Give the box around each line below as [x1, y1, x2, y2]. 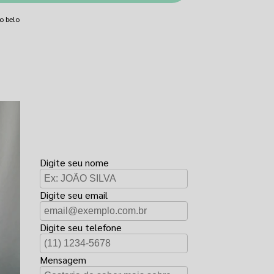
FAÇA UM [40, 102, 111, 124]
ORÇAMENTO [40, 124, 143, 146]
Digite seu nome [40, 156, 109, 169]
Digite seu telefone [40, 221, 122, 234]
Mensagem [40, 253, 87, 266]
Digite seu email [40, 188, 108, 201]
